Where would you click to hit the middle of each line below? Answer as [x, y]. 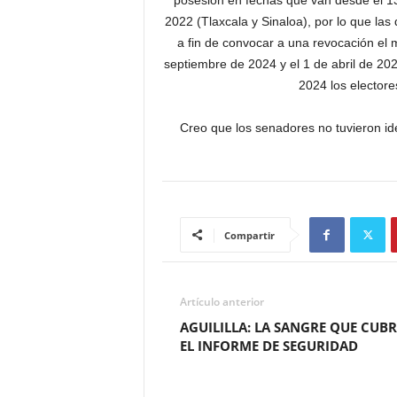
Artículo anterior [222, 302]
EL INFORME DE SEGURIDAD [269, 346]
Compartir [249, 236]
